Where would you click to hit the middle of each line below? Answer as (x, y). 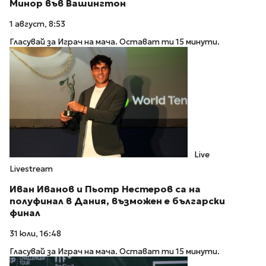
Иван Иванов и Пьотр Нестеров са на (105, 189)
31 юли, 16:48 (35, 233)
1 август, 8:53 (37, 24)
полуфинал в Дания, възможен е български (117, 201)
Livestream (31, 169)
